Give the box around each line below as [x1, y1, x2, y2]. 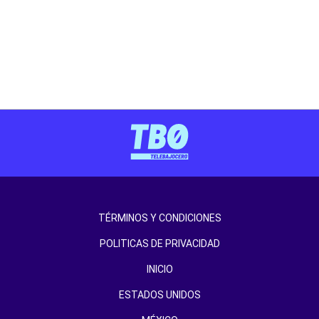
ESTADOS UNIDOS [118, 289, 201, 301]
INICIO [146, 263, 173, 276]
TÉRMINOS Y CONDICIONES [98, 212, 221, 224]
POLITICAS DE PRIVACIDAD [99, 238, 220, 250]
